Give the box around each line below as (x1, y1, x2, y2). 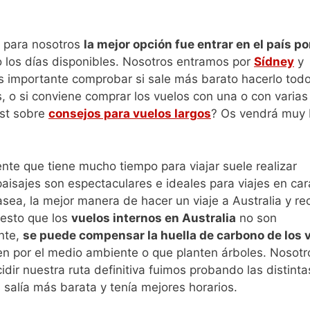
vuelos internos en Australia (71, 210, 236, 225)
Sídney (254, 55, 294, 69)
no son (236, 210, 277, 225)
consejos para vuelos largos (48, 107, 211, 121)
